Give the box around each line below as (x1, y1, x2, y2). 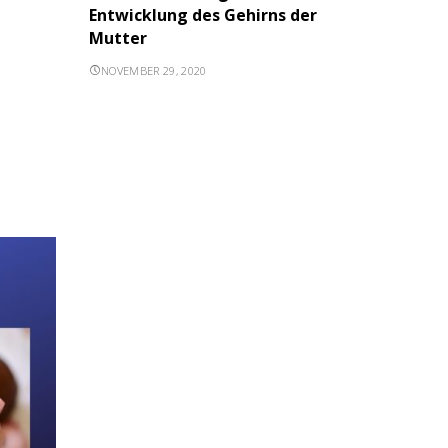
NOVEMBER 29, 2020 (100, 63, 207, 79)
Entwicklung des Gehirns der (88, 4, 317, 27)
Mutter (88, 27, 147, 50)
